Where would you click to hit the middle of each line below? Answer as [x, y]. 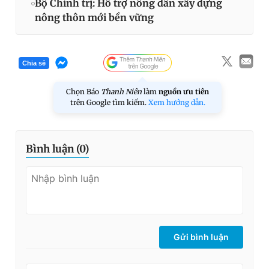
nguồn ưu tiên [184, 92]
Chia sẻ [34, 63]
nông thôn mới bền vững [94, 18]
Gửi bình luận [201, 237]
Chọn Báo [83, 92]
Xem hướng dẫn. [177, 103]
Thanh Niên [121, 92]
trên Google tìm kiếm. [109, 103]
